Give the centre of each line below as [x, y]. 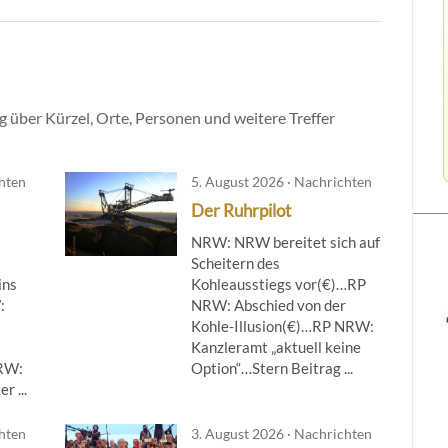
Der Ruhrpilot [240, 210]
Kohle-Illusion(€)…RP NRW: [282, 325]
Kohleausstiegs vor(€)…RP [278, 283]
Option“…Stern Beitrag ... [271, 367]
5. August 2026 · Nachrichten [281, 181]
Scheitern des [235, 262]
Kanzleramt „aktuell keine [275, 346]
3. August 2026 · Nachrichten [281, 433]
